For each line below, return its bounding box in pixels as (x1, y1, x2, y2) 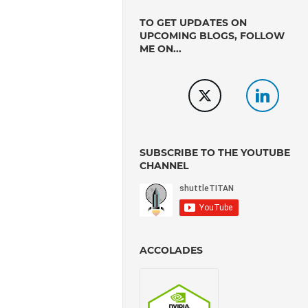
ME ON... (140, 42, 182, 55)
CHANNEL (140, 159, 189, 172)
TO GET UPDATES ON (140, 16, 247, 29)
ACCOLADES (140, 243, 203, 256)
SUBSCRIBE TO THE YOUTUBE (140, 146, 291, 159)
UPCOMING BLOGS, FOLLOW (140, 29, 285, 42)
